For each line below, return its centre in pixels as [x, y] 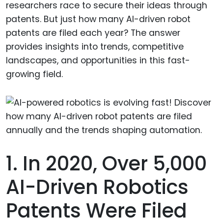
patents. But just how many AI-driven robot [98, 19]
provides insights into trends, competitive [95, 46]
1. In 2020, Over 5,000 [106, 164]
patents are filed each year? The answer [93, 33]
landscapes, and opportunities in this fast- [98, 60]
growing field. [34, 74]
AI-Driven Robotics [97, 187]
